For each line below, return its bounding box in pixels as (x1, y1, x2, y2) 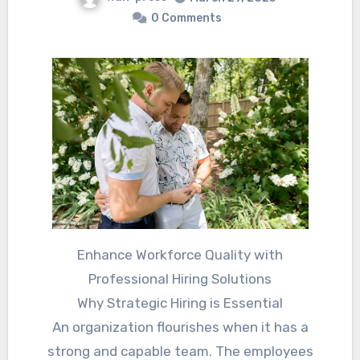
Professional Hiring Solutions (88, 270, 272, 287)
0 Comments (151, 11, 222, 26)
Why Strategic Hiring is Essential (77, 294, 283, 311)
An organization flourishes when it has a (51, 318, 309, 335)
